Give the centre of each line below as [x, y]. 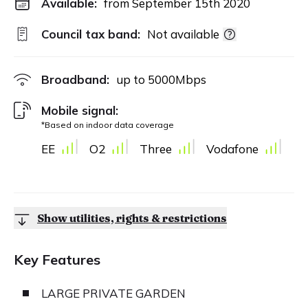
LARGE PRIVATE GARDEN [113, 293]
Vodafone [232, 148]
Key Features [57, 259]
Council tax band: [91, 34]
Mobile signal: [80, 110]
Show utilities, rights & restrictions [132, 218]
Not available [183, 34]
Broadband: [75, 79]
